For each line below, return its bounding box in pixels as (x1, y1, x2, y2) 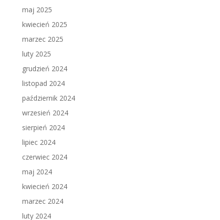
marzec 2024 (22, 196, 63, 206)
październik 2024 (22, 93, 75, 103)
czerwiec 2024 (22, 152, 67, 162)
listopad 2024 (22, 79, 65, 88)
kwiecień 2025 (22, 20, 67, 29)
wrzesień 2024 (22, 108, 68, 118)
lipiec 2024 (22, 137, 55, 147)
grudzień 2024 (22, 64, 67, 74)
